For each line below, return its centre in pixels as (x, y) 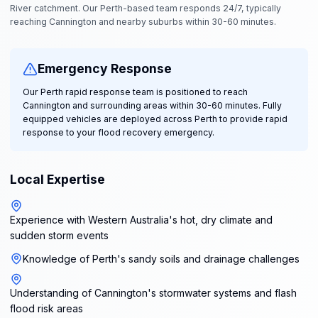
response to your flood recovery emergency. (118, 132)
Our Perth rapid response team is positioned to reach (135, 92)
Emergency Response (104, 69)
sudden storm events (59, 235)
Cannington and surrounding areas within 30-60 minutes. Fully (152, 105)
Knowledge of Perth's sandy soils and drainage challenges (161, 258)
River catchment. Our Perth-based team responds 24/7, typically (146, 8)
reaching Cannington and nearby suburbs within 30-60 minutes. (143, 21)
